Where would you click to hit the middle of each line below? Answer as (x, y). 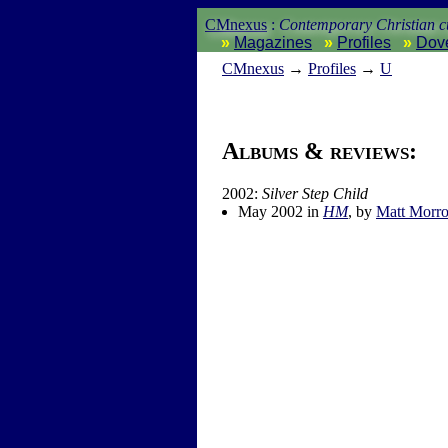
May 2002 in (280, 212)
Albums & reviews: (319, 151)
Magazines (273, 42)
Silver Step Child (315, 194)
